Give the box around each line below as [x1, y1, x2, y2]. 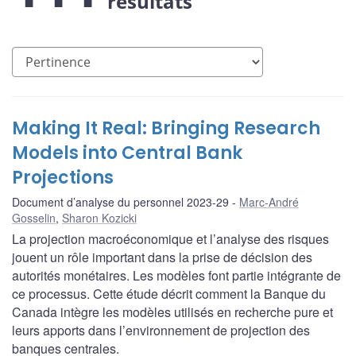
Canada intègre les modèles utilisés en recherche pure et [12, 303, 333, 322]
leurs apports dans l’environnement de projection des [12, 321, 310, 340]
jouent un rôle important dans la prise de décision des [12, 248, 312, 267]
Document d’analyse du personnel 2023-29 [12, 194, 229, 211]
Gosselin [12, 210, 56, 226]
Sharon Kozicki [62, 210, 137, 226]
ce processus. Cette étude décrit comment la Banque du [12, 284, 326, 304]
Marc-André [239, 194, 299, 211]
